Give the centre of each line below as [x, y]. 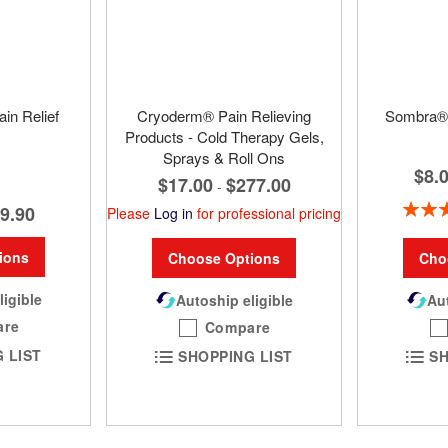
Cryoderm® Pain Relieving [224, 115]
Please [130, 212]
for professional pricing [267, 212]
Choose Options [224, 257]
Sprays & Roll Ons [224, 157]
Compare [237, 326]
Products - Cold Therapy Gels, [224, 136]
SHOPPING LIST [235, 356]
